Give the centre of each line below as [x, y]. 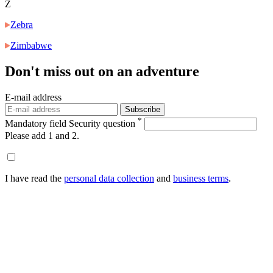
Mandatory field [37, 124]
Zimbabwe [31, 46]
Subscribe [143, 109]
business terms [201, 179]
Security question [103, 124]
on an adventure [149, 71]
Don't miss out [51, 71]
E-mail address [33, 97]
